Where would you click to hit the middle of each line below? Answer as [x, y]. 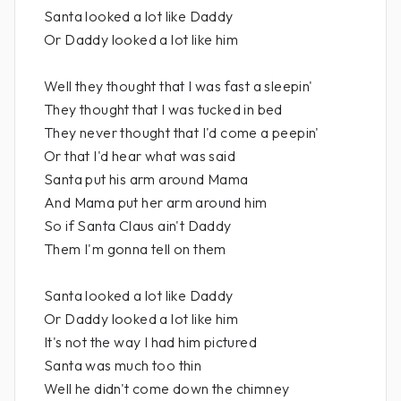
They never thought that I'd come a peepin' [182, 132]
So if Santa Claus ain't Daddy [138, 226]
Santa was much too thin [123, 365]
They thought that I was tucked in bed [163, 109]
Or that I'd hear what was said [140, 156]
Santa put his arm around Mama [146, 179]
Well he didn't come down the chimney [167, 388]
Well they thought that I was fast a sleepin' [179, 86]
